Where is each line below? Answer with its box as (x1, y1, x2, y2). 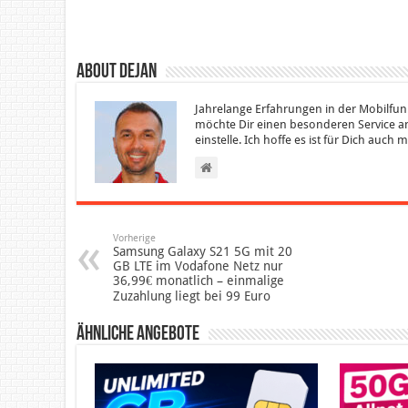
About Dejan (76, 61, 157, 83)
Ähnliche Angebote (76, 323, 199, 345)
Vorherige (113, 231, 156, 244)
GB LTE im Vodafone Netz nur (113, 258, 283, 273)
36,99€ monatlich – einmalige (113, 272, 284, 288)
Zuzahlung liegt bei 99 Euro (113, 288, 270, 303)
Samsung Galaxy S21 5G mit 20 (113, 243, 292, 259)
